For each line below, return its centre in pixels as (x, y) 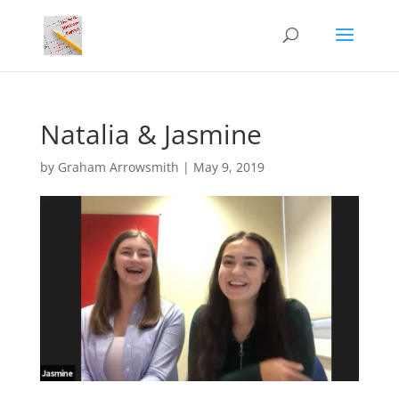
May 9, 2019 (228, 167)
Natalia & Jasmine (151, 134)
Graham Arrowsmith (118, 167)
